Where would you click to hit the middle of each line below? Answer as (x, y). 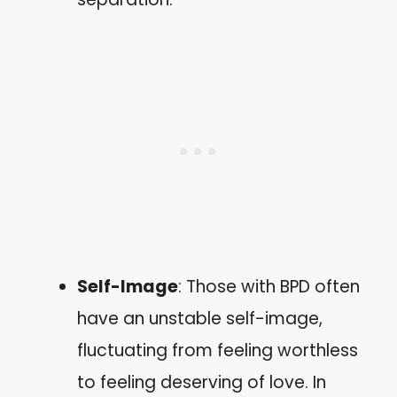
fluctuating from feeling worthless (218, 350)
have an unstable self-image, (200, 319)
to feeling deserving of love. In (202, 382)
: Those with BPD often (269, 287)
